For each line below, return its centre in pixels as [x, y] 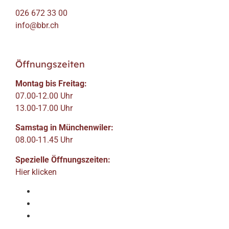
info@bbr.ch [37, 26]
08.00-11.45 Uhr [44, 140]
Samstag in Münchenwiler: [64, 128]
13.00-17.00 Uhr [44, 108]
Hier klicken [36, 172]
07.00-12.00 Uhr [44, 96]
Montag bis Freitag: [51, 83]
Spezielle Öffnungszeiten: [63, 159]
